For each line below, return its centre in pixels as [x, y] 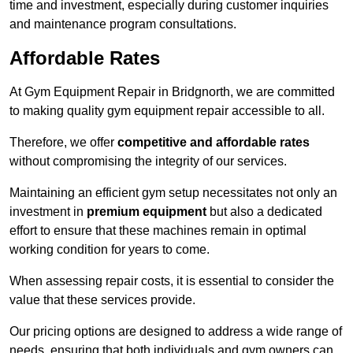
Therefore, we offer [63, 143]
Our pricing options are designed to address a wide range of [176, 332]
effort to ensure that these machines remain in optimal [158, 231]
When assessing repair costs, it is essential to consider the [172, 281]
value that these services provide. [102, 300]
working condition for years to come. [110, 250]
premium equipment [147, 212]
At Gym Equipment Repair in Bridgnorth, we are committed [172, 92]
